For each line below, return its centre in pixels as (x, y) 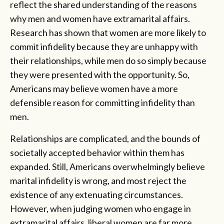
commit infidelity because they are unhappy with (104, 47)
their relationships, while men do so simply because (108, 61)
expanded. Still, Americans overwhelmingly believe (107, 167)
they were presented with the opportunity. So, (100, 75)
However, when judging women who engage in (100, 209)
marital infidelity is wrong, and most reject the (98, 181)
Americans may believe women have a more (94, 89)
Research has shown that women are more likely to (108, 33)
